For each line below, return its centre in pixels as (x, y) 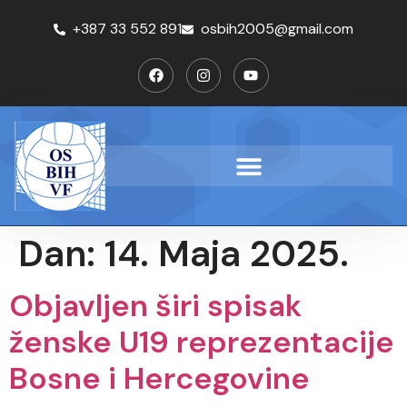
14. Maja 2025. (227, 254)
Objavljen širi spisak (155, 306)
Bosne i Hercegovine (159, 379)
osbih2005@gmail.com (278, 29)
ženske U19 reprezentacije (202, 342)
